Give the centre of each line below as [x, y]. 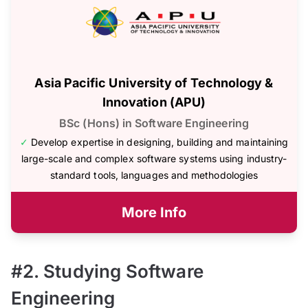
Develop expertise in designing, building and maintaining [159, 142]
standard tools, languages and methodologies [154, 175]
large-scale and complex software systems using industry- [154, 158]
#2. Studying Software [107, 271]
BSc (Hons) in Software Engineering [154, 123]
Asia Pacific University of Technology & [154, 82]
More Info [154, 212]
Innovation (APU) [154, 102]
